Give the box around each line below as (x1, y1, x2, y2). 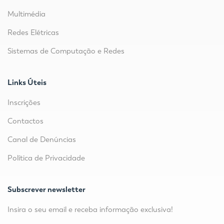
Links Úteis (7, 78, 46, 87)
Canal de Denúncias (7, 135, 76, 144)
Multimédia (7, 9, 45, 19)
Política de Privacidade (7, 153, 85, 163)
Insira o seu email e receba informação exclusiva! (7, 205, 173, 214)
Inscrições (7, 98, 40, 107)
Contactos (7, 116, 43, 126)
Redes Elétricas (7, 28, 59, 37)
